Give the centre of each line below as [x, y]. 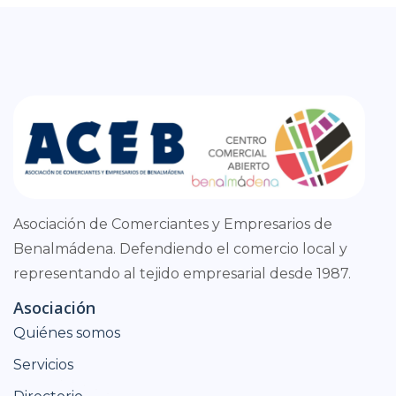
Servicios [43, 365]
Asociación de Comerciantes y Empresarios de [173, 224]
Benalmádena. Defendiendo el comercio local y [180, 248]
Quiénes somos [67, 333]
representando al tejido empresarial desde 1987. [182, 273]
